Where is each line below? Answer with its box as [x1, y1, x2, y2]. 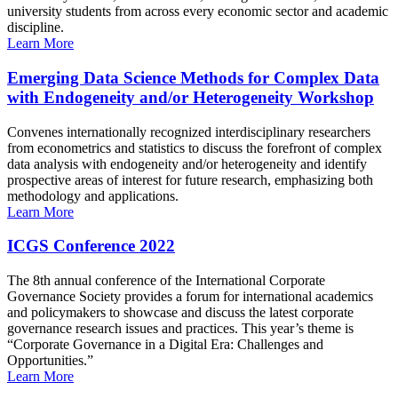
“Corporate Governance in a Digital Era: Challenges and [7, 337, 323, 353]
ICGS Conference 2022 [7, 236, 175, 256]
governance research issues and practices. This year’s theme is [7, 321, 354, 337]
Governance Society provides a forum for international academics [7, 289, 373, 305]
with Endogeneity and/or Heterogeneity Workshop [7, 87, 374, 107]
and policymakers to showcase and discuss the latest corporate [7, 305, 354, 321]
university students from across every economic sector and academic [7, 4, 388, 20]
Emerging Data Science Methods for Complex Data [7, 68, 379, 87]
